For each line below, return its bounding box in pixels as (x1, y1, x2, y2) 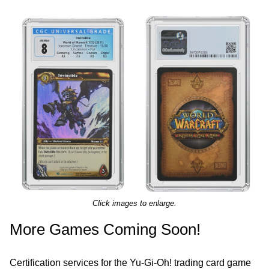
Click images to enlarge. (92, 199, 177, 208)
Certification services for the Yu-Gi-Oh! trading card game (10, 258, 251, 268)
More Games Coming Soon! (10, 220, 201, 238)
